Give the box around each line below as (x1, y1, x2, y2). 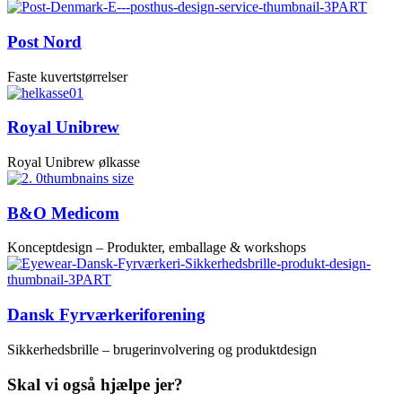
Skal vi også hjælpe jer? (7, 374, 183, 394)
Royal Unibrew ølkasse (7, 153, 140, 170)
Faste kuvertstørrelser (7, 68, 127, 84)
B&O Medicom (7, 203, 119, 223)
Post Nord (7, 31, 82, 51)
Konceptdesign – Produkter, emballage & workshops (7, 240, 306, 256)
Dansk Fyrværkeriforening (7, 305, 205, 325)
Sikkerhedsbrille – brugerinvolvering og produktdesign (7, 341, 317, 357)
